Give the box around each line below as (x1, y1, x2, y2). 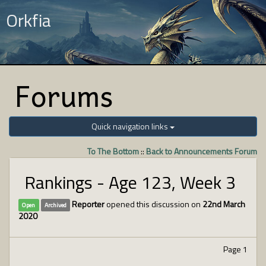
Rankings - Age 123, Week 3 (24, 169, 236, 196)
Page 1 (223, 243, 248, 255)
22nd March (202, 198, 246, 210)
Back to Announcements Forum (146, 145, 257, 157)
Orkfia (6, 7, 51, 34)
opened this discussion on (104, 198, 203, 210)
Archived (44, 200, 66, 210)
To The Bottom (87, 145, 139, 157)
